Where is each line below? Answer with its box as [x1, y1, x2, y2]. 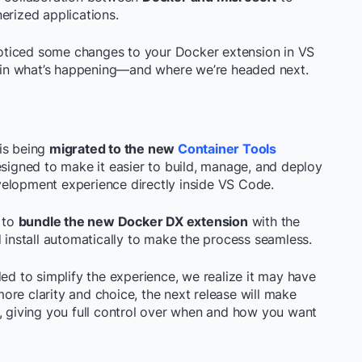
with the [247, 213, 301, 229]
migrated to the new [49, 141, 175, 157]
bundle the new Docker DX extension [18, 213, 248, 229]
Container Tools [178, 141, 277, 157]
